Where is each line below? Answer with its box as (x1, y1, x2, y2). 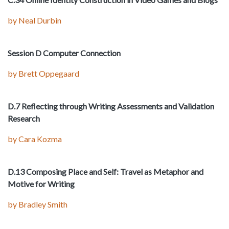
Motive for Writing (8, 179, 75, 189)
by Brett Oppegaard (8, 68, 79, 79)
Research (8, 113, 40, 124)
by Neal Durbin (8, 15, 61, 26)
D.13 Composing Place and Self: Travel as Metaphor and (8, 167, 203, 177)
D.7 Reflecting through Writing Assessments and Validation (8, 101, 214, 111)
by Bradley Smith (8, 199, 67, 210)
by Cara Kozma (8, 134, 62, 144)
